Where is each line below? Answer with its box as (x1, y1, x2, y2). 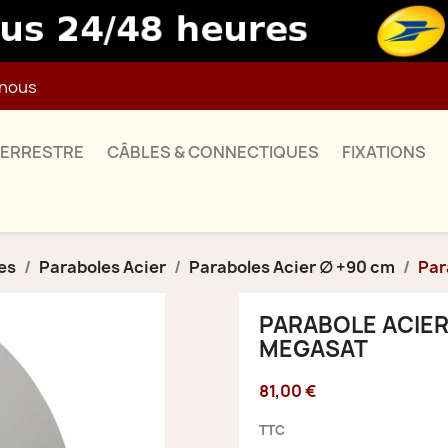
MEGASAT (259, 333, 368, 364)
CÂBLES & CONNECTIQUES (107, 140, 319, 163)
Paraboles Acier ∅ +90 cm (189, 255, 395, 278)
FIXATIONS (342, 140, 426, 163)
